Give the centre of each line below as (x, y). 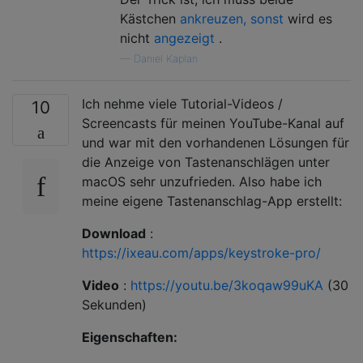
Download (114, 234)
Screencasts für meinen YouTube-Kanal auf (213, 124)
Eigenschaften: (130, 337)
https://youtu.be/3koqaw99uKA (227, 286)
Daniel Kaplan (166, 59)
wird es (308, 19)
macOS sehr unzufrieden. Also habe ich (202, 182)
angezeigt (184, 38)
